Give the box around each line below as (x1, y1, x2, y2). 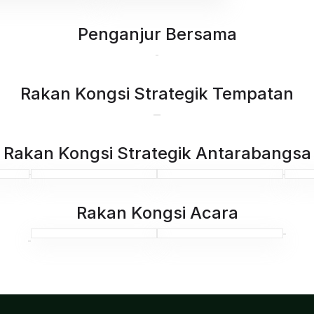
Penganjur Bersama (77, 23, 237, 44)
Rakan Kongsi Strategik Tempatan (20, 83, 294, 104)
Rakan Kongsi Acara (76, 202, 238, 223)
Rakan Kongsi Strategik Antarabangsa (3, 142, 311, 163)
